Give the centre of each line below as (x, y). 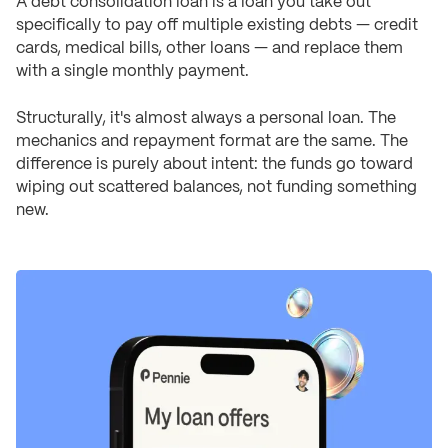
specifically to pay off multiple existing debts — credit (217, 25)
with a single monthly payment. (132, 71)
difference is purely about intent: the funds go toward (214, 164)
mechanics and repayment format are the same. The (212, 141)
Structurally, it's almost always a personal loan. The (206, 118)
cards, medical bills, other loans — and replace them (209, 48)
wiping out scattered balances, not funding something (216, 187)
